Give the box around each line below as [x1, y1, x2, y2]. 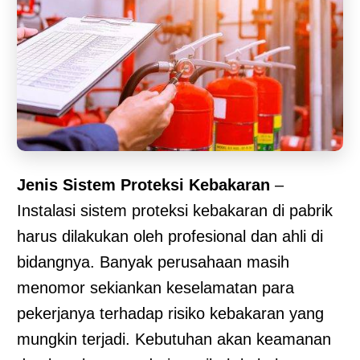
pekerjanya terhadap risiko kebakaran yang [17, 304, 324, 322]
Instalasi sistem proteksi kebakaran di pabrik [17, 201, 333, 219]
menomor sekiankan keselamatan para [17, 278, 294, 297]
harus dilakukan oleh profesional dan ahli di [17, 227, 323, 245]
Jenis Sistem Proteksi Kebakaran [17, 175, 270, 194]
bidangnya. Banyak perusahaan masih [17, 252, 289, 271]
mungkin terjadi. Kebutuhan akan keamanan [17, 329, 331, 348]
